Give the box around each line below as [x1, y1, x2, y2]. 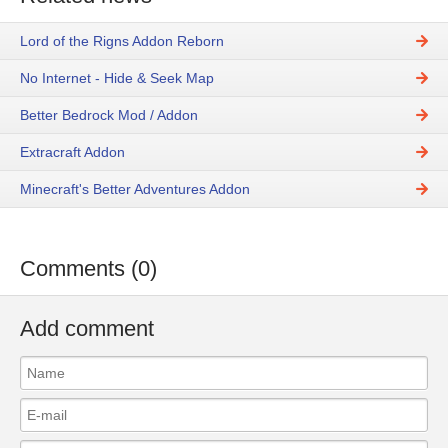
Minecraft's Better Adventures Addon [20, 181, 250, 198]
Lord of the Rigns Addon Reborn [20, 33, 224, 50]
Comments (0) [20, 256, 157, 282]
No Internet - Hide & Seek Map [20, 70, 214, 87]
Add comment [20, 316, 154, 342]
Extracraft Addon [20, 144, 125, 161]
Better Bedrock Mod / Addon [20, 107, 198, 124]
